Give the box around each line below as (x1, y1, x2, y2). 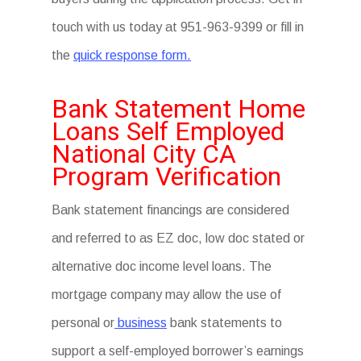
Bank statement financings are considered (52, 203, 289, 217)
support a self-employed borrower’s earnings (52, 344, 304, 358)
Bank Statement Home (52, 93, 305, 124)
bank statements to (167, 316, 282, 330)
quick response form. (73, 48, 191, 62)
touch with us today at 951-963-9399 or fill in (52, 20, 304, 34)
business (114, 316, 167, 330)
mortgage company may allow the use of (52, 288, 281, 301)
